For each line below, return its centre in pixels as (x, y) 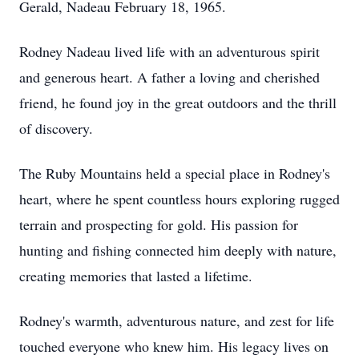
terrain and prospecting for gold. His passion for (159, 224)
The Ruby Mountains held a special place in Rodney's (175, 173)
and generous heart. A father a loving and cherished (169, 77)
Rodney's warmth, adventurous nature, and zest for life (177, 321)
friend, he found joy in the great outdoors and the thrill (178, 103)
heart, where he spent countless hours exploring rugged (179, 199)
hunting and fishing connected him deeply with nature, (178, 250)
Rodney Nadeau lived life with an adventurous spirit (169, 51)
